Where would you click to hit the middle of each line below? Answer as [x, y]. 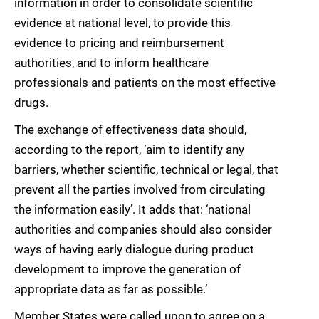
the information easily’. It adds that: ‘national [132, 209]
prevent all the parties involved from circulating [140, 189]
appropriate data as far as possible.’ [111, 289]
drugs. [31, 103]
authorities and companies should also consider [143, 229]
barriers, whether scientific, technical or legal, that [146, 169]
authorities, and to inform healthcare [111, 63]
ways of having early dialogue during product [134, 249]
